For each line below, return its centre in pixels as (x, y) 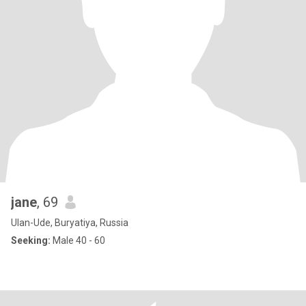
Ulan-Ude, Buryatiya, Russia (70, 223)
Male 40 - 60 (78, 240)
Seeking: (31, 240)
